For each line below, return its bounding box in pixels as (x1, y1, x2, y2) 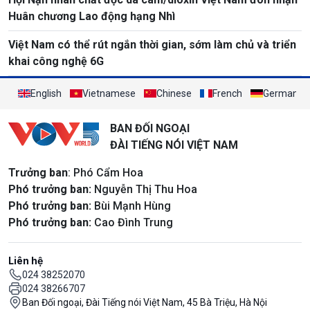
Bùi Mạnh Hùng (91, 199, 171, 212)
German (263, 87, 298, 99)
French (212, 87, 242, 99)
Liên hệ (8, 254, 43, 266)
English (30, 87, 62, 99)
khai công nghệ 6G (8, 54, 104, 68)
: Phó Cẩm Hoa (68, 165, 143, 179)
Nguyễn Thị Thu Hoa (91, 182, 197, 196)
